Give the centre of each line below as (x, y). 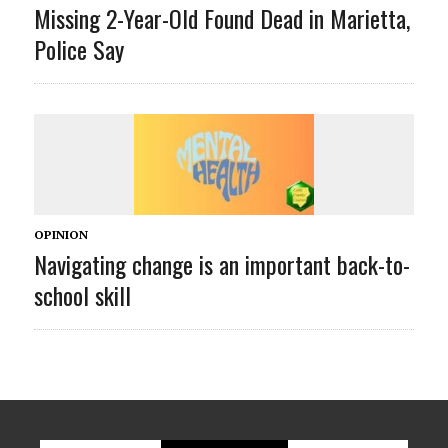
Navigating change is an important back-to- (221, 263)
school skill (82, 294)
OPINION (60, 234)
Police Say (78, 48)
